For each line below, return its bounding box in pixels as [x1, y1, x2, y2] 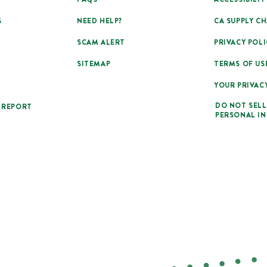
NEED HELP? [76, 15, 122, 26]
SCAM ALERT [76, 36, 125, 48]
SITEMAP [76, 58, 111, 69]
